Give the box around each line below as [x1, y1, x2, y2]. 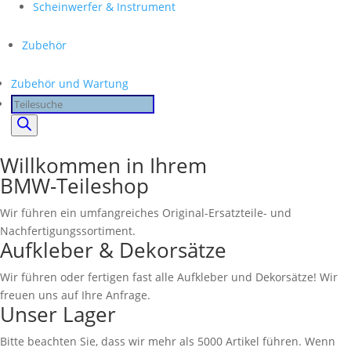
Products [10, 96, 56, 110]
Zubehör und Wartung [11, 76, 128, 91]
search [10, 116, 45, 131]
